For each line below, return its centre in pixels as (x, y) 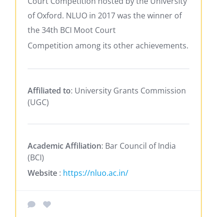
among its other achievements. (131, 45)
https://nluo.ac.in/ (96, 173)
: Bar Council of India (139, 146)
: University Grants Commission (128, 90)
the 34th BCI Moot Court (72, 30)
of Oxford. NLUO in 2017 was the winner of (105, 15)
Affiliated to (49, 90)
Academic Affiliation (64, 146)
